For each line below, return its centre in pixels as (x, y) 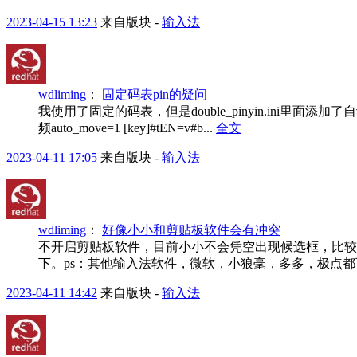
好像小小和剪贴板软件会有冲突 (191, 229)
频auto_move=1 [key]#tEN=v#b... (127, 127)
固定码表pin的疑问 (155, 94)
